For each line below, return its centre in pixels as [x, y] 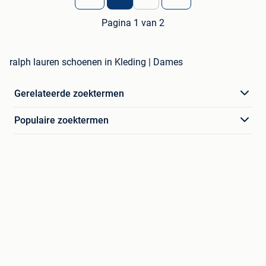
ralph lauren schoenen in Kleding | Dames [96, 62]
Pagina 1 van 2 [133, 23]
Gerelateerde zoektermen [69, 93]
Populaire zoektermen [61, 120]
